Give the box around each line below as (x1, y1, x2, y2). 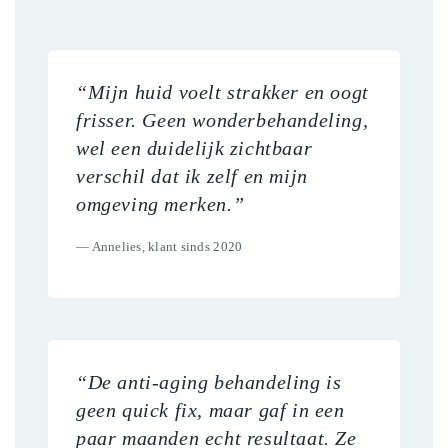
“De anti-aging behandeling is (76, 370, 342, 393)
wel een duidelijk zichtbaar (76, 136, 313, 159)
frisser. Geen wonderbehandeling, (76, 108, 369, 131)
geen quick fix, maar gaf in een (76, 398, 345, 421)
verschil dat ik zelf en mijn (76, 164, 308, 187)
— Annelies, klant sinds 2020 (76, 238, 243, 254)
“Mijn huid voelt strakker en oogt (76, 80, 369, 103)
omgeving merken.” (76, 192, 245, 215)
